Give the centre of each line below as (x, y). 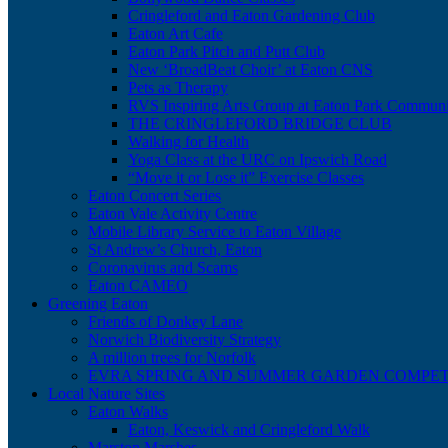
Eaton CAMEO (138, 285)
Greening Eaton (98, 303)
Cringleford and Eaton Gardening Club (251, 15)
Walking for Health (188, 141)
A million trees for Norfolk (172, 357)
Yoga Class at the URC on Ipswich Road (257, 159)
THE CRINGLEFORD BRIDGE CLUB (260, 123)
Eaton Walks (128, 411)
